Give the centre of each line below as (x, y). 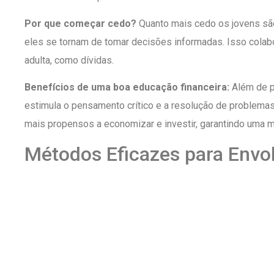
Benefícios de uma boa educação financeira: (127, 87)
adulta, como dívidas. (69, 60)
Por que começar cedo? (80, 23)
